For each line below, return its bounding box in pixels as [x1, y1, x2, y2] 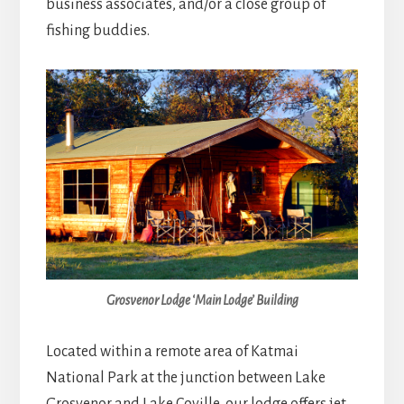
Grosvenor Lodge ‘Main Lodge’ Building [106, 292, 298, 308]
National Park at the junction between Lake [45, 369, 326, 386]
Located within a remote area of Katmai [45, 343, 298, 360]
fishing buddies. [45, 23, 150, 40]
